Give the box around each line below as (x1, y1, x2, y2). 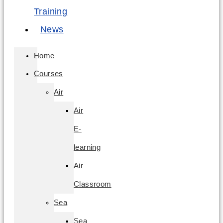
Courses (34, 69, 63, 78)
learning (74, 143, 101, 151)
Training (34, 6, 68, 16)
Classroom (74, 180, 111, 188)
